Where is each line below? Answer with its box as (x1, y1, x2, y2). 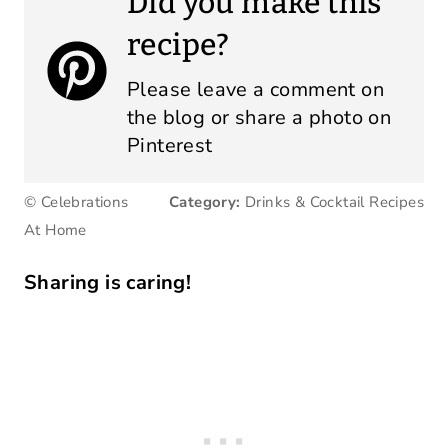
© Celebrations (24, 192, 129, 213)
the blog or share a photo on (127, 104, 392, 132)
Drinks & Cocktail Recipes (240, 192, 424, 213)
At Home (24, 220, 87, 241)
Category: (168, 192, 241, 213)
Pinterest (127, 132, 213, 160)
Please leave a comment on (127, 76, 384, 104)
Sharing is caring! (24, 269, 192, 297)
